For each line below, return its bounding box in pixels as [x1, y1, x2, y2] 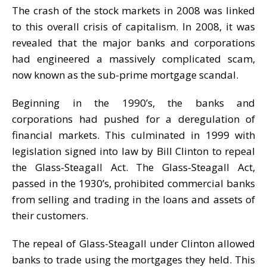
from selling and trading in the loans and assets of [12, 192, 255, 206]
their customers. [12, 208, 88, 222]
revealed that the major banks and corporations [12, 35, 255, 49]
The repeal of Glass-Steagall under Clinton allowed [12, 236, 255, 250]
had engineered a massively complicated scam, [12, 51, 255, 66]
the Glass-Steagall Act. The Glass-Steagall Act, [12, 160, 255, 174]
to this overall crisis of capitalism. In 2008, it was [12, 19, 255, 33]
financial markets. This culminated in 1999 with [12, 128, 255, 142]
